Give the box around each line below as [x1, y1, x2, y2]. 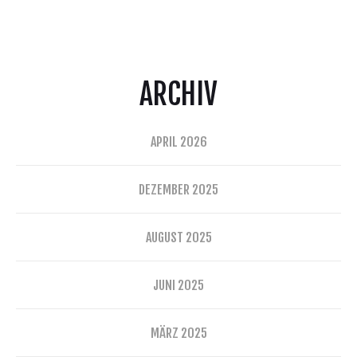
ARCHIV [139, 76, 218, 112]
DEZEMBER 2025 [139, 182, 218, 198]
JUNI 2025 [153, 277, 204, 293]
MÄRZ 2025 [150, 325, 207, 341]
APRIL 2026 [150, 134, 207, 150]
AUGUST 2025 [145, 229, 212, 245]
